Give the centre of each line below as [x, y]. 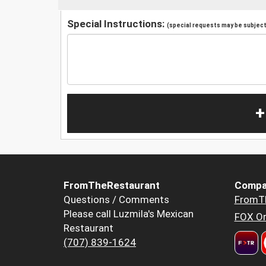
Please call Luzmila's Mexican [129, 214]
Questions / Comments [116, 200]
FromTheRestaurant [112, 186]
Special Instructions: [117, 23]
